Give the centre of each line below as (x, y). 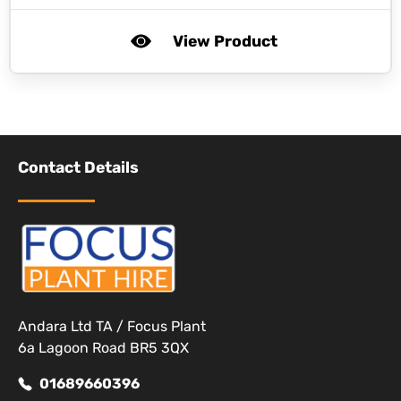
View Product (225, 41)
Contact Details (78, 167)
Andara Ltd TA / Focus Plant (112, 327)
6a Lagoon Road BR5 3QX (103, 348)
